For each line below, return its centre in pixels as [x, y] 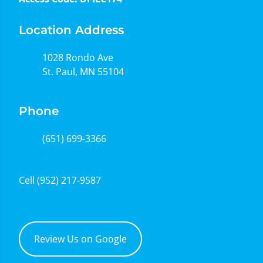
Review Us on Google [80, 239]
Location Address [71, 30]
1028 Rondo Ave [78, 58]
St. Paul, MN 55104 [83, 72]
